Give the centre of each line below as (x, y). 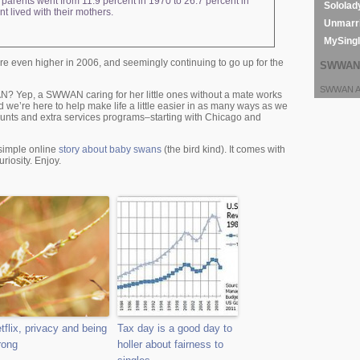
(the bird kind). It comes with (223, 149)
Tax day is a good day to (175, 328)
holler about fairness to (170, 344)
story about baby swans (110, 149)
